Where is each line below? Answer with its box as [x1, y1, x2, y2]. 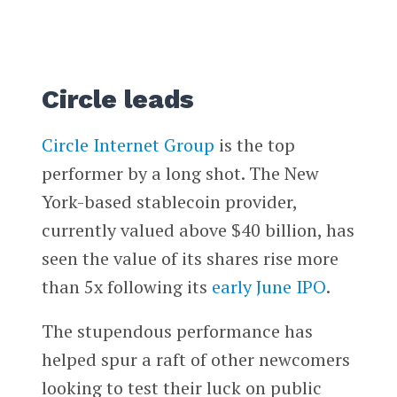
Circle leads [41, 84, 194, 115]
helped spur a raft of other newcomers [41, 346, 350, 371]
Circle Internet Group [41, 132, 214, 157]
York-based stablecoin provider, [41, 189, 297, 214]
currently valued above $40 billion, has [41, 217, 354, 242]
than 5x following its [41, 274, 212, 299]
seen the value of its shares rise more [41, 245, 339, 270]
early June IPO [211, 274, 326, 299]
